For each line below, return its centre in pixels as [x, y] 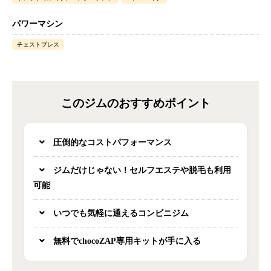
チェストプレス [38, 44]
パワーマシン [38, 23]
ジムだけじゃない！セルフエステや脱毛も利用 [141, 170]
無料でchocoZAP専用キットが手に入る [126, 241]
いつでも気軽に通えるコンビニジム [120, 213]
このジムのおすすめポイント [135, 103]
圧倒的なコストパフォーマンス [111, 142]
